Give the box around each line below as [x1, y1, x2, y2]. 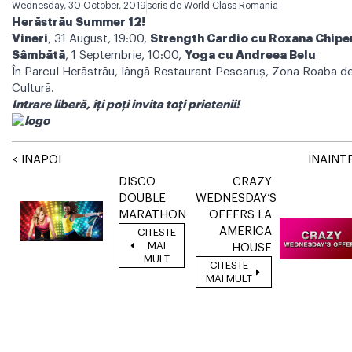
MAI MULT [205, 273, 252, 284]
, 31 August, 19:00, [48, 33, 150, 46]
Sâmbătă [12, 49, 65, 62]
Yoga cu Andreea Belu [185, 49, 316, 62]
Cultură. [12, 82, 54, 95]
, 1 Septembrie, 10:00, [65, 49, 185, 62]
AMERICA [219, 225, 273, 238]
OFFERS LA [209, 209, 273, 222]
